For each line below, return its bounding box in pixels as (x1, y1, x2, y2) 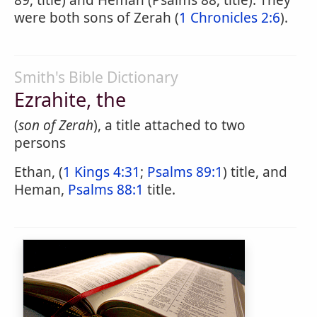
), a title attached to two (93, 116, 246, 134)
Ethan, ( (14, 163, 63, 181)
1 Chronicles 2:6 (179, 8, 280, 27)
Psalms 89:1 (147, 163, 223, 181)
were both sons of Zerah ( (14, 8, 179, 27)
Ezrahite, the (14, 86, 126, 113)
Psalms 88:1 (68, 180, 144, 199)
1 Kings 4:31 (63, 163, 140, 181)
